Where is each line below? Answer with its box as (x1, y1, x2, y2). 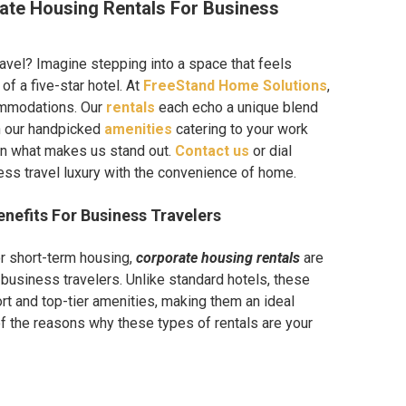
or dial (249, 141, 292, 159)
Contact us (175, 141, 249, 159)
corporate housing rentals (136, 248, 300, 266)
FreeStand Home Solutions (143, 76, 327, 94)
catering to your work (172, 120, 308, 138)
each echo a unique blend (155, 98, 318, 116)
